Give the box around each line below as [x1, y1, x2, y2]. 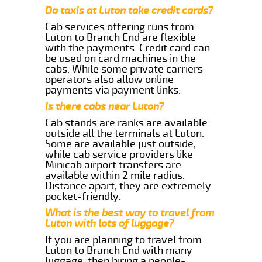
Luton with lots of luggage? [45, 216, 174, 230]
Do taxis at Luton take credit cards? [45, 4, 213, 17]
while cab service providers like [45, 147, 194, 161]
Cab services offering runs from [45, 20, 195, 33]
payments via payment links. [45, 83, 181, 96]
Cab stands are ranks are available [45, 116, 208, 129]
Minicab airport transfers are [45, 158, 182, 171]
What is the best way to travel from [45, 206, 215, 219]
